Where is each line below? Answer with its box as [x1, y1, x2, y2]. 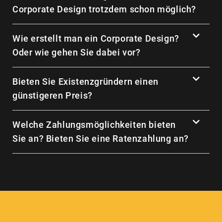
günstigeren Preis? [12, 90, 93, 101]
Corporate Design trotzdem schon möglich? [12, 4, 197, 15]
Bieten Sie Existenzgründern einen [12, 76, 159, 87]
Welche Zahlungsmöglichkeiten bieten [12, 119, 176, 130]
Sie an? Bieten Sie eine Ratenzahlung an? [12, 133, 189, 144]
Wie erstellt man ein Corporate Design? [12, 33, 179, 44]
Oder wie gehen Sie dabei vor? [12, 47, 141, 58]
